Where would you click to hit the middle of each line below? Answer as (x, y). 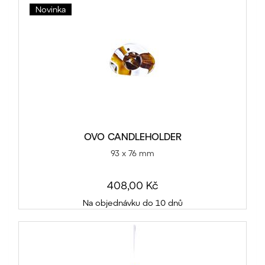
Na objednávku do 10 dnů (132, 203)
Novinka (51, 9)
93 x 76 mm (132, 153)
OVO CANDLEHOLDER (132, 137)
